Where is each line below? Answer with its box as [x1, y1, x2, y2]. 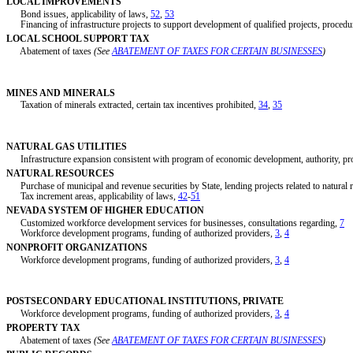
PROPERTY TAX [6, 322, 80, 334]
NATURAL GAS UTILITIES [6, 140, 127, 152]
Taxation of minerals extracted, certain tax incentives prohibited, [6, 99, 258, 111]
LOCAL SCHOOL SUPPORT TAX [6, 33, 150, 45]
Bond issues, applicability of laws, [6, 8, 150, 20]
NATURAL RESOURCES [6, 167, 114, 179]
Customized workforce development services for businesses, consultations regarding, [6, 217, 340, 229]
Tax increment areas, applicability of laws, [6, 190, 178, 202]
